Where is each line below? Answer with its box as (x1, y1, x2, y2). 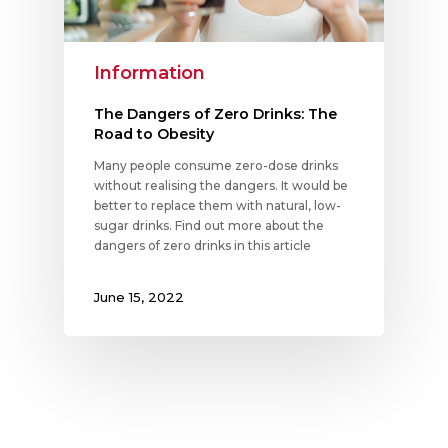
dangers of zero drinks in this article (94, 238, 311, 254)
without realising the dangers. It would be (94, 178, 348, 194)
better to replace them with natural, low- (94, 198, 341, 214)
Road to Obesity (94, 125, 214, 144)
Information (94, 62, 205, 85)
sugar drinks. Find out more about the (94, 218, 324, 234)
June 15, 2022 (94, 289, 184, 306)
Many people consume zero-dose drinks (94, 158, 338, 174)
